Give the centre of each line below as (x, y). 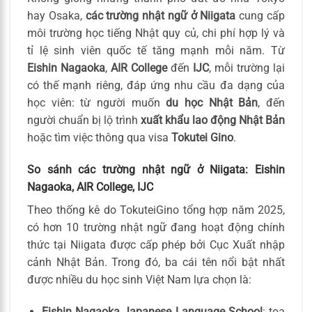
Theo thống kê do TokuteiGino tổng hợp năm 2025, (156, 210)
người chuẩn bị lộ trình (84, 120)
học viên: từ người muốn (97, 103)
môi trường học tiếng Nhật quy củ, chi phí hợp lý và (156, 33)
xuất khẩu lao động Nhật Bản (213, 120)
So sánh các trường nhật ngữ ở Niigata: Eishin (156, 170)
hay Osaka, (56, 16)
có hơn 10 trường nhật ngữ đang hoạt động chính (156, 228)
